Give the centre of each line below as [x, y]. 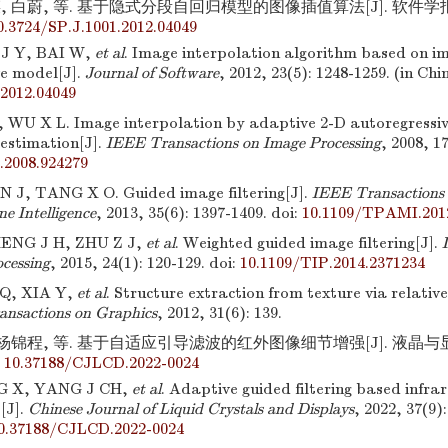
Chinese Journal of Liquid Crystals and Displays [191, 409]
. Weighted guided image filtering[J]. [308, 243]
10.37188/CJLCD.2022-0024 [101, 363]
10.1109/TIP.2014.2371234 [332, 263]
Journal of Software [152, 73]
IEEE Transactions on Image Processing [243, 143]
